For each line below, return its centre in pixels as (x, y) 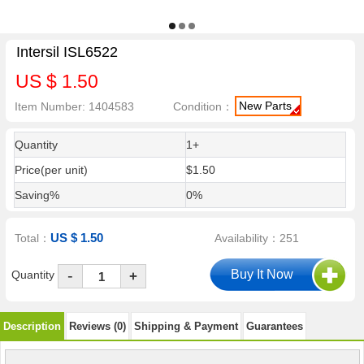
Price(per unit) (51, 170)
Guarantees (275, 326)
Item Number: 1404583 (75, 106)
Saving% (37, 195)
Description (32, 326)
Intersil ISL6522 (67, 52)
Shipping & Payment (186, 326)
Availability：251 (257, 238)
